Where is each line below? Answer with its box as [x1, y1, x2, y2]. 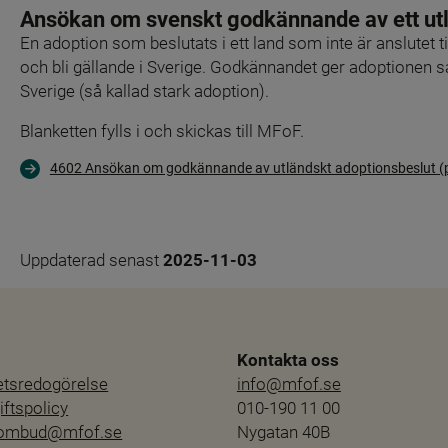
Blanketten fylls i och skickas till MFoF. [19, 120, 304, 141]
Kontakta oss [236, 349, 339, 370]
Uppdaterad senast [19, 249, 163, 270]
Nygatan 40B [236, 421, 330, 442]
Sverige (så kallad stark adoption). [19, 80, 269, 101]
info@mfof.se [236, 373, 341, 394]
